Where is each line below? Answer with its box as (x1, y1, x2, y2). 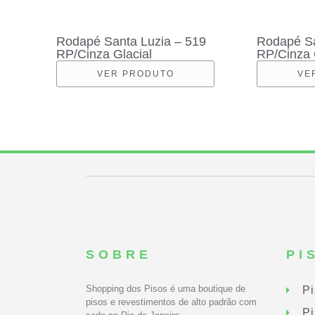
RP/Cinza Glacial (56, 46, 152, 61)
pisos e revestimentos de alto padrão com (86, 296, 257, 307)
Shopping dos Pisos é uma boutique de (86, 283, 245, 294)
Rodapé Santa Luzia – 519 (56, 34, 206, 49)
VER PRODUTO (96, 68, 174, 79)
